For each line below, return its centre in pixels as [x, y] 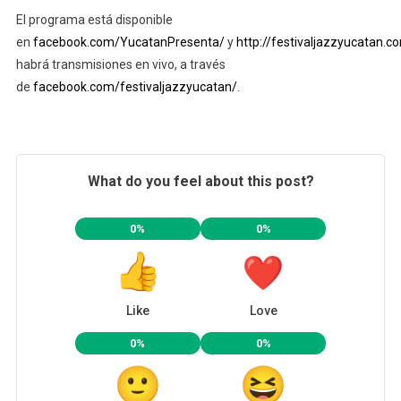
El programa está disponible [94, 19]
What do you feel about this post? [200, 181]
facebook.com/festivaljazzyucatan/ [135, 86]
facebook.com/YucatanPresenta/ [128, 42]
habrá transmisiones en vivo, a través [120, 64]
